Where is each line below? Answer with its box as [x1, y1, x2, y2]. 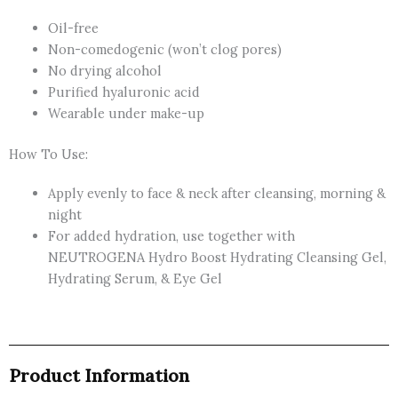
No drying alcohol [47, 62, 162, 80]
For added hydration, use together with [47, 227, 295, 245]
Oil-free [47, 20, 99, 37]
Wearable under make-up [47, 105, 204, 123]
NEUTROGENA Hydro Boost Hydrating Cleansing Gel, [47, 249, 386, 267]
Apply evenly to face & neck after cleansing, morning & [47, 185, 386, 203]
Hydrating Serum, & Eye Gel [47, 270, 222, 288]
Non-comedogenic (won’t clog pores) [47, 41, 282, 59]
